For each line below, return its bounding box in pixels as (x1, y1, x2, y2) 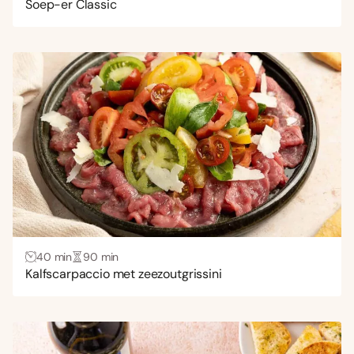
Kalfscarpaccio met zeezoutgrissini (25, 265, 222, 282)
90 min (83, 249, 119, 264)
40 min (36, 249, 73, 264)
